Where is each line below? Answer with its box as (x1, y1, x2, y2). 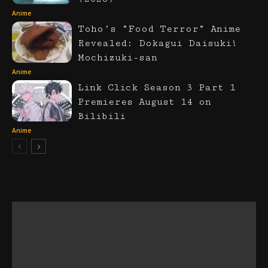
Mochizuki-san (78, 51, 157, 63)
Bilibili (78, 110, 126, 122)
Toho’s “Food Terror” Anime (78, 23, 240, 35)
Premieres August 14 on (78, 96, 211, 108)
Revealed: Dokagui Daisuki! (78, 37, 237, 49)
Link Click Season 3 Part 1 (78, 81, 236, 93)
